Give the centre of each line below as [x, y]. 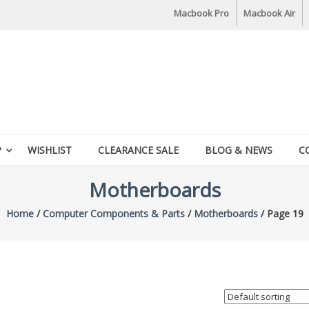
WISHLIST [50, 150]
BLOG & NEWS [239, 150]
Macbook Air [269, 13]
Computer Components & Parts [113, 213]
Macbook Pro [201, 13]
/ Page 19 [280, 213]
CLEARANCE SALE [138, 150]
